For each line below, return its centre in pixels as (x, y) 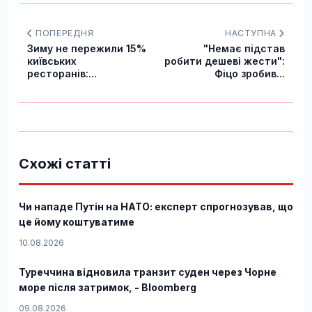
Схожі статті (65, 163)
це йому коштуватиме (77, 221)
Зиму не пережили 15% (87, 48)
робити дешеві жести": (225, 61)
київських (52, 61)
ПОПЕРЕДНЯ (63, 33)
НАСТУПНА (252, 33)
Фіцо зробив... (250, 73)
